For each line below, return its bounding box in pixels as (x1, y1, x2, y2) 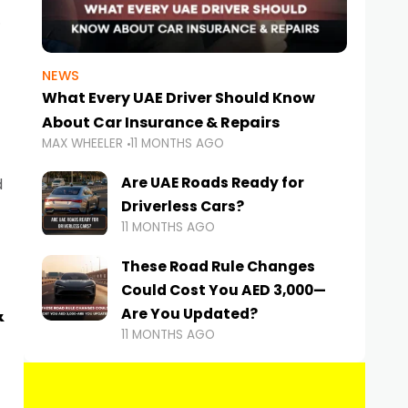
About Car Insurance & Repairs (42, 112, 280, 134)
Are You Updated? (121, 304, 258, 324)
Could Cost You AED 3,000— (121, 280, 326, 301)
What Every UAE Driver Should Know (42, 87, 315, 109)
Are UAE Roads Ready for (121, 173, 304, 193)
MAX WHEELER (42, 135, 123, 153)
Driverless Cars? (121, 197, 244, 217)
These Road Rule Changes (121, 257, 315, 277)
